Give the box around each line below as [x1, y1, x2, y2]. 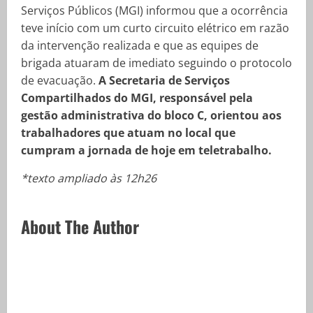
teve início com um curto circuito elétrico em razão [21, 20, 289, 36]
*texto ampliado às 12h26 [21, 170, 156, 186]
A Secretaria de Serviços [96, 73, 230, 88]
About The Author [21, 214, 139, 239]
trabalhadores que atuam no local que [21, 125, 235, 140]
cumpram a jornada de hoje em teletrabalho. [21, 143, 272, 158]
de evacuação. [21, 73, 96, 88]
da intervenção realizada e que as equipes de [21, 38, 259, 53]
